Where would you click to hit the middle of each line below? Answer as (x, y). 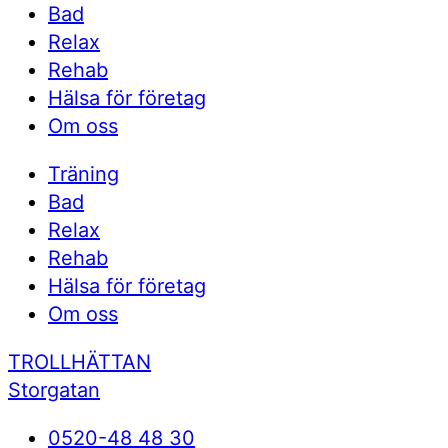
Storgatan (54, 389)
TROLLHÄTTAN (79, 361)
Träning (83, 173)
